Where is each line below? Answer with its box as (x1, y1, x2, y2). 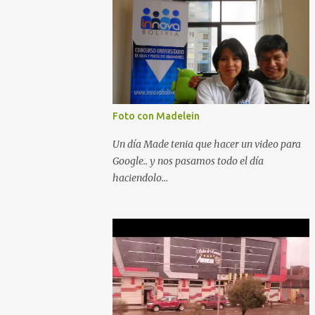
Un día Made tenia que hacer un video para (112, 138, 301, 150)
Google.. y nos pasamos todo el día (112, 155, 264, 167)
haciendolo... (112, 172, 168, 184)
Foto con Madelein (112, 110, 200, 122)
